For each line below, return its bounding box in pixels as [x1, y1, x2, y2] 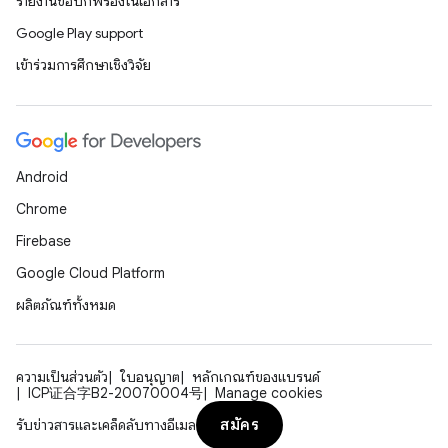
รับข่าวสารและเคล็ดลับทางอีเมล [16, 416, 196, 434]
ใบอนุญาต [120, 368, 180, 386]
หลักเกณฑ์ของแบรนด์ [192, 368, 320, 386]
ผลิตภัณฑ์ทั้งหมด [16, 296, 116, 314]
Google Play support [16, 24, 143, 42]
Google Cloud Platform [16, 264, 165, 282]
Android [16, 168, 68, 186]
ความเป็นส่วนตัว [16, 368, 108, 386]
